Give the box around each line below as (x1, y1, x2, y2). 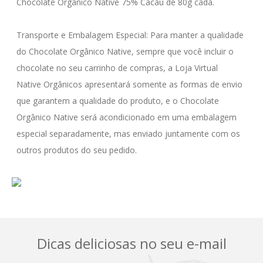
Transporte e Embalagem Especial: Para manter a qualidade (16, 29, 246, 41)
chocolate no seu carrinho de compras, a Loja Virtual (16, 62, 220, 73)
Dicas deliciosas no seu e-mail (36, 234, 227, 253)
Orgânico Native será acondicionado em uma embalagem (16, 112, 239, 123)
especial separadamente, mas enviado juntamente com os (16, 128, 242, 139)
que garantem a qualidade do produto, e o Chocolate (16, 95, 221, 106)
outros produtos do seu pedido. (16, 144, 137, 156)
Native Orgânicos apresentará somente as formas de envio (16, 79, 245, 90)
